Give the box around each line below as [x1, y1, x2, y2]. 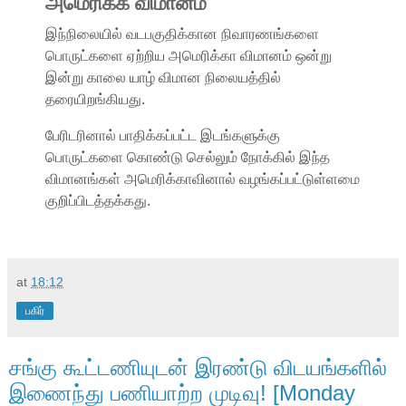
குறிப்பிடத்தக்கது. [45, 192, 150, 208]
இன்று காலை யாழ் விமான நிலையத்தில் [45, 69, 281, 85]
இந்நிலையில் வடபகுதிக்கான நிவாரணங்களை [45, 25, 319, 42]
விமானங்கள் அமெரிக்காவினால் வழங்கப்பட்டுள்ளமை [45, 170, 360, 187]
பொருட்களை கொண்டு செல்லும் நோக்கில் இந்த [45, 149, 330, 165]
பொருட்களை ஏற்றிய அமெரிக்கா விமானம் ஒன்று [45, 47, 332, 63]
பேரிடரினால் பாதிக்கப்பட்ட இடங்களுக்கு [45, 127, 280, 143]
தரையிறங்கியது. [45, 91, 145, 107]
